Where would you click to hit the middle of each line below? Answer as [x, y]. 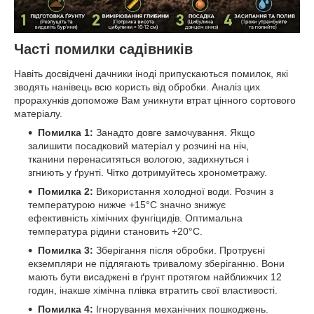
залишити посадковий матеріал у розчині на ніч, [138, 146]
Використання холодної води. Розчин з [183, 192]
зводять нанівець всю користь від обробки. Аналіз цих [137, 87]
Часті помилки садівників [103, 49]
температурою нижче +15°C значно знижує [127, 205]
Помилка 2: [66, 192]
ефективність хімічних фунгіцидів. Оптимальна [135, 218]
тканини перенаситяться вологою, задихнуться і [138, 159]
